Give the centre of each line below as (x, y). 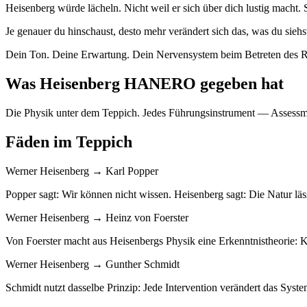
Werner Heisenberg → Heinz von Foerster (97, 218)
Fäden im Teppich (69, 142)
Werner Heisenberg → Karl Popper (82, 171)
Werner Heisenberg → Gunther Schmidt (93, 265)
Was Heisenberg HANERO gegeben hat (145, 84)
